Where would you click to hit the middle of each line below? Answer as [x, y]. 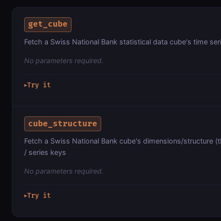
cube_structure [63, 124]
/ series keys [45, 152]
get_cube [48, 24]
